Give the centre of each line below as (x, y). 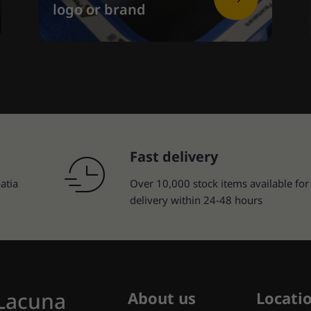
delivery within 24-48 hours (196, 200)
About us (162, 298)
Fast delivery (174, 157)
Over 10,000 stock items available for (219, 184)
